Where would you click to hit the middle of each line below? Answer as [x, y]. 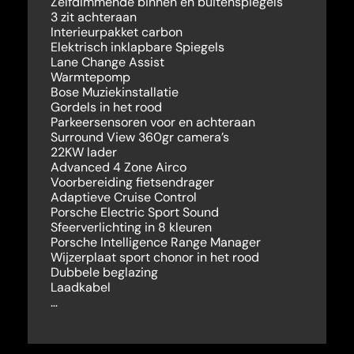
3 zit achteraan [93, 17]
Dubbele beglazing [104, 272]
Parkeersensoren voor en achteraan [153, 122]
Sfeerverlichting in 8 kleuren [131, 227]
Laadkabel [80, 287]
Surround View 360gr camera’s [139, 137]
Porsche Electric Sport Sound [134, 212]
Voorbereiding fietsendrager [132, 182]
